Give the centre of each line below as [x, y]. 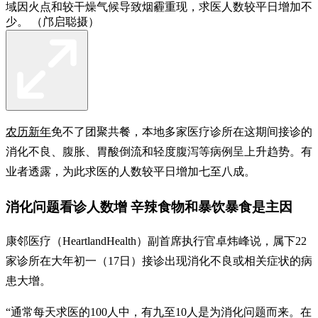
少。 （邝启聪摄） [53, 21]
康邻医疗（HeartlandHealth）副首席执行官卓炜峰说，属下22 [156, 241]
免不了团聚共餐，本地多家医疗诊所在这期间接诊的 [182, 131]
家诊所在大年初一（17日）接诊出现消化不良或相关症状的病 [159, 261]
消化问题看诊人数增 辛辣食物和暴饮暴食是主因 [149, 207]
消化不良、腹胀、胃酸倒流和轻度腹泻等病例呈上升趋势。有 [159, 151]
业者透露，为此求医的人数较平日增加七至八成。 [131, 171]
